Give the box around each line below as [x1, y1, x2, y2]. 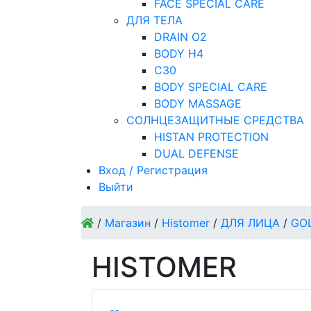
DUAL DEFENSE [154, 146, 239, 160]
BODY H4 [154, 47, 203, 60]
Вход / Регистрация [99, 163, 208, 177]
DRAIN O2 [154, 30, 207, 44]
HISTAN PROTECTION [154, 130, 269, 144]
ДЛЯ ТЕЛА [126, 13, 183, 27]
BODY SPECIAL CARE [154, 80, 267, 94]
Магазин [105, 216, 151, 230]
